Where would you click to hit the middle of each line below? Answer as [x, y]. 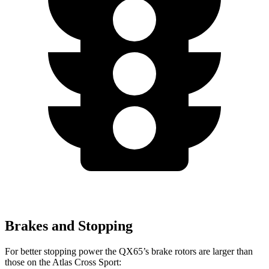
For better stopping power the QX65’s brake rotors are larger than [129, 251]
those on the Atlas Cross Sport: [63, 262]
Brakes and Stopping [69, 225]
